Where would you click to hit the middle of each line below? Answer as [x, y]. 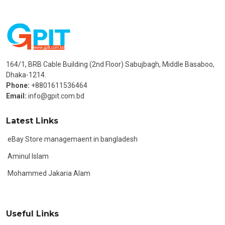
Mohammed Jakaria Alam [49, 174]
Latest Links [32, 121]
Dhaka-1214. [26, 75]
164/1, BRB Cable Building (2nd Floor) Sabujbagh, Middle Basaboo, [110, 65]
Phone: [18, 86]
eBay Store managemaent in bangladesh [73, 139]
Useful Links [32, 214]
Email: [16, 96]
